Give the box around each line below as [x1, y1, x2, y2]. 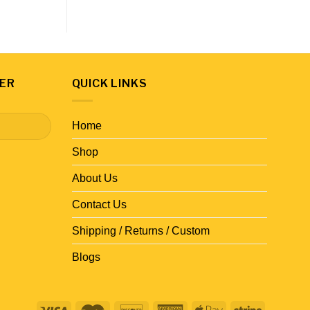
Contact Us [71, 199, 127, 211]
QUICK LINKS [71, 77, 147, 91]
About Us [71, 172, 118, 185]
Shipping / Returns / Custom [71, 225, 210, 237]
